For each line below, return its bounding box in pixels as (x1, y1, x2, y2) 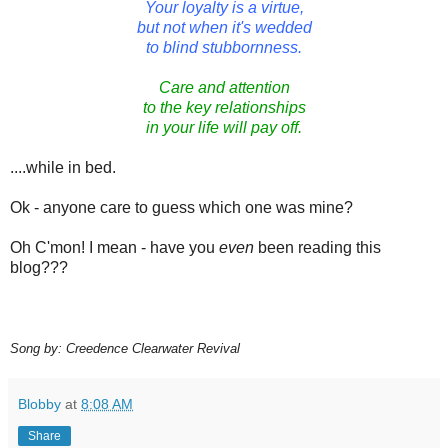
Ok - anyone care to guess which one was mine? (10, 199, 353, 217)
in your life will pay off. (146, 119, 302, 137)
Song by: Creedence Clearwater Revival (10, 341, 240, 357)
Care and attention (158, 79, 290, 97)
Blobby (18, 396, 61, 413)
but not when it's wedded (136, 19, 312, 37)
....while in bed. (10, 159, 116, 177)
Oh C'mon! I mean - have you (10, 239, 219, 257)
